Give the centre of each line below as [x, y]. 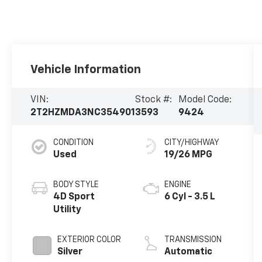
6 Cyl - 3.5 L [189, 197]
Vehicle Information [86, 69]
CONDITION [74, 142]
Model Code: [205, 100]
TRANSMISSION [193, 239]
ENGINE [177, 185]
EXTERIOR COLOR [89, 239]
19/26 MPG [188, 155]
